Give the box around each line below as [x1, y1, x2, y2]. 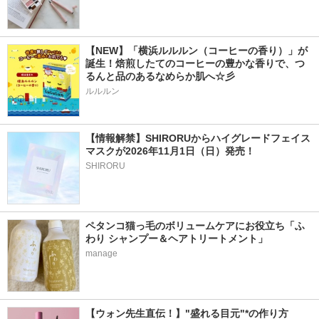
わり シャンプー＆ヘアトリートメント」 [85, 233, 268, 245]
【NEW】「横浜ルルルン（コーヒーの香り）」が [85, 45, 308, 57]
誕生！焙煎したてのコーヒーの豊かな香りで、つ [85, 58, 305, 70]
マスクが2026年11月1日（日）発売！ [85, 145, 255, 157]
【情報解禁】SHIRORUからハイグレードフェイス [85, 132, 310, 145]
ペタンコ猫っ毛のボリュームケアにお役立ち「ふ [85, 220, 305, 232]
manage [85, 249, 117, 259]
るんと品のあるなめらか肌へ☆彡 [85, 70, 235, 83]
